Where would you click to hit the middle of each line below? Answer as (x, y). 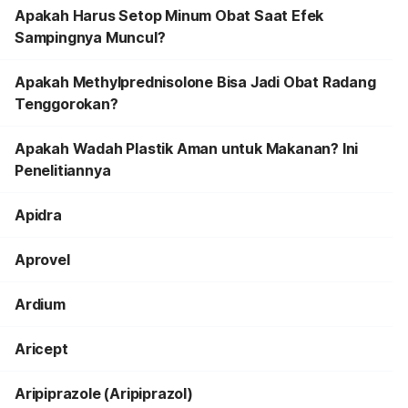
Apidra (38, 215)
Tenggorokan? (66, 104)
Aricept (41, 349)
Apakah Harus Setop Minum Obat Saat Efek (169, 15)
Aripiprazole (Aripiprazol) (104, 393)
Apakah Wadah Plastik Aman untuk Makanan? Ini (187, 148)
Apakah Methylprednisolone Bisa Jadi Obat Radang (195, 82)
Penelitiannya (63, 170)
